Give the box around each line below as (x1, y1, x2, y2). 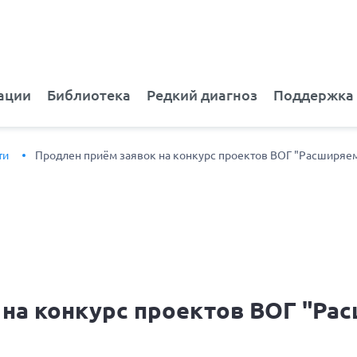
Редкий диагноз (147, 88, 257, 104)
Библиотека (47, 88, 131, 104)
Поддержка (273, 88, 354, 104)
